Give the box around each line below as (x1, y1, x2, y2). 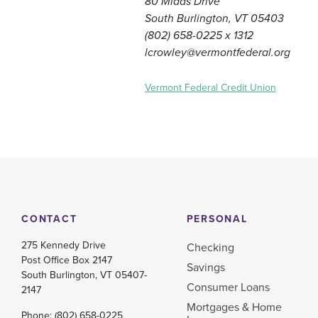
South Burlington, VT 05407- (21, 268, 147, 281)
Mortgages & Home (186, 300, 282, 314)
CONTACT (21, 213, 77, 226)
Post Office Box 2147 (21, 253, 112, 266)
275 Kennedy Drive (21, 238, 106, 251)
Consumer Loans (186, 280, 270, 295)
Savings (186, 260, 225, 275)
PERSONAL (186, 213, 248, 226)
